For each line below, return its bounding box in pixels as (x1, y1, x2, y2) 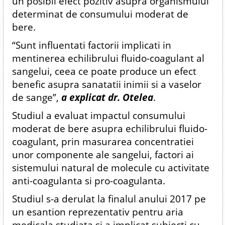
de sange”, (12, 90, 61, 104)
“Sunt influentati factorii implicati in (12, 38, 171, 52)
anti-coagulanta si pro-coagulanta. (12, 174, 165, 187)
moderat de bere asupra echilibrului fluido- (12, 122, 207, 135)
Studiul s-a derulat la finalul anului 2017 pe (12, 192, 206, 205)
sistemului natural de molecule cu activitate (12, 161, 209, 174)
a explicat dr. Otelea (61, 90, 153, 104)
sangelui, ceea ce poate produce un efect (12, 64, 196, 78)
